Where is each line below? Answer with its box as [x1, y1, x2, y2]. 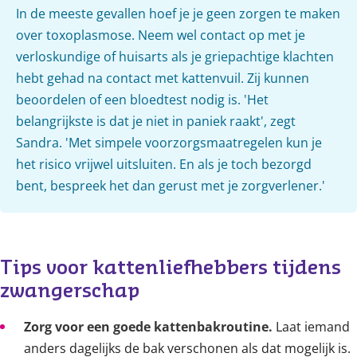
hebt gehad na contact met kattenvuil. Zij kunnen [16, 69, 309, 87]
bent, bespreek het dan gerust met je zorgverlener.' [16, 177, 325, 194]
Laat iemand [273, 318, 350, 335]
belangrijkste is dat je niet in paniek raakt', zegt [16, 112, 296, 130]
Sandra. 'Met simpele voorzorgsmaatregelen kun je [16, 134, 322, 151]
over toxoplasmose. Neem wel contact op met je [16, 26, 305, 44]
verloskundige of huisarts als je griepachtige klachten [16, 48, 334, 65]
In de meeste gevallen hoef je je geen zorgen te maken [16, 5, 340, 22]
